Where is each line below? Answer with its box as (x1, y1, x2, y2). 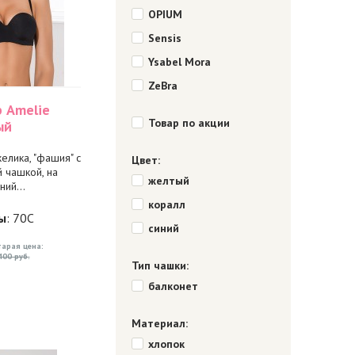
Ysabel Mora (147, 55, 211, 69)
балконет (147, 279, 198, 293)
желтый (147, 174, 189, 188)
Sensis (147, 31, 181, 45)
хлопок (147, 337, 185, 351)
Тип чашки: (131, 258, 189, 273)
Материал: (131, 316, 188, 330)
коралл (147, 197, 185, 212)
